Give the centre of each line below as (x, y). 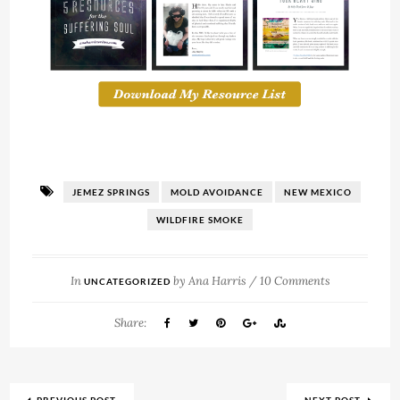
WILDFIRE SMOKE (200, 220)
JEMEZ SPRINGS (111, 192)
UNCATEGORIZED (127, 282)
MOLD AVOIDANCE (217, 192)
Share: (130, 323)
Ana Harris (217, 281)
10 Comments (295, 281)
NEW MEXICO (317, 192)
